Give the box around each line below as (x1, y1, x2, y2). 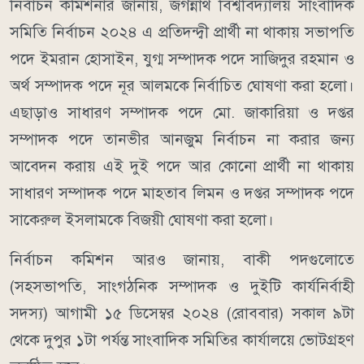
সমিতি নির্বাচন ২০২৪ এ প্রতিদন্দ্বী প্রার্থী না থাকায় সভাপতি (10, 23, 354, 42)
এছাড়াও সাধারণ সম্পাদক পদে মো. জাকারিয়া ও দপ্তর (10, 103, 354, 123)
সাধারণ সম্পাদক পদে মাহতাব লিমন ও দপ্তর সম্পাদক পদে (10, 184, 354, 203)
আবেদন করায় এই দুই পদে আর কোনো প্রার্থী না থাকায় (10, 157, 354, 176)
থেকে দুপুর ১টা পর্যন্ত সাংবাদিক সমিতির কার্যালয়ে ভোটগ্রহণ (10, 331, 354, 350)
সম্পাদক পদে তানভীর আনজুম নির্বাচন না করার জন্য (10, 130, 354, 149)
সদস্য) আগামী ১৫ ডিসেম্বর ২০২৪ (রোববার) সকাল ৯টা (10, 304, 354, 323)
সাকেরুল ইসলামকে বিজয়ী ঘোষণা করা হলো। (10, 210, 274, 230)
